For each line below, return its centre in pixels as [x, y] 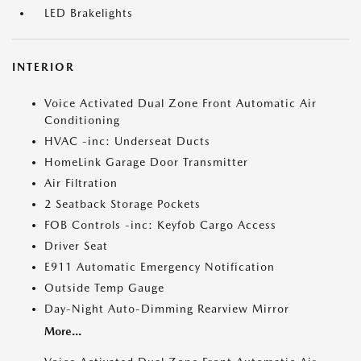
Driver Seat [76, 246]
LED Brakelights [89, 13]
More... [63, 331]
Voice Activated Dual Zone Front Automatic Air [180, 103]
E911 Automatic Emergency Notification [160, 267]
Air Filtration [81, 183]
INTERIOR [44, 67]
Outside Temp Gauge [104, 288]
